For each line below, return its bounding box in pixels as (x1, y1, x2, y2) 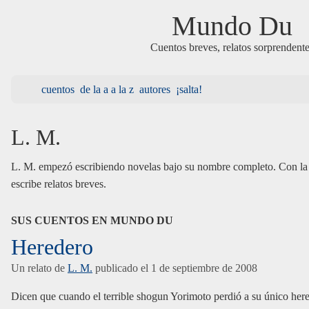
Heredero (11, 235, 93, 260)
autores (139, 83, 170, 95)
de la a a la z (80, 83, 134, 95)
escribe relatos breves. (11, 178, 106, 190)
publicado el (92, 262, 151, 275)
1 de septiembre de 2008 (151, 262, 257, 275)
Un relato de (11, 262, 68, 275)
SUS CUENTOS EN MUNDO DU (11, 215, 173, 226)
